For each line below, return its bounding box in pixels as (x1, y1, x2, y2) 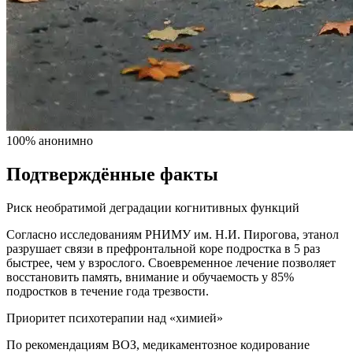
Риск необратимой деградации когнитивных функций (6, 201, 299, 215)
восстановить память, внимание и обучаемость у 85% (6, 270, 294, 284)
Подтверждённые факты (6, 164, 218, 185)
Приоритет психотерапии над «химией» (6, 311, 223, 325)
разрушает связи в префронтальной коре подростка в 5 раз (6, 242, 320, 256)
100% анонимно (6, 134, 93, 148)
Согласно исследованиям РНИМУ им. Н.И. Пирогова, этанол (6, 228, 339, 242)
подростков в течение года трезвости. (6, 284, 209, 299)
